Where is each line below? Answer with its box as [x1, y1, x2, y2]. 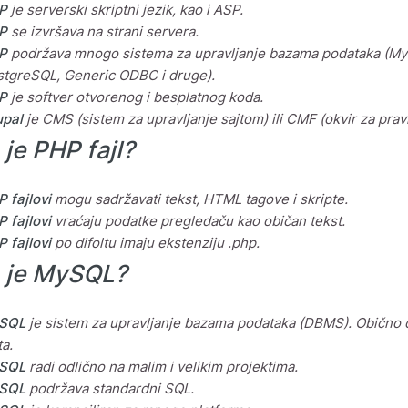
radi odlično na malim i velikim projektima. [25, 358, 298, 376]
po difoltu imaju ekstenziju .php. [51, 234, 260, 252]
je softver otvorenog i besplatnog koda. [7, 88, 263, 107]
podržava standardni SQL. [25, 380, 194, 398]
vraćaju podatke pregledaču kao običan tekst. [51, 212, 345, 230]
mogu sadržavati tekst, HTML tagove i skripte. [51, 190, 348, 209]
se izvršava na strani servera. [7, 23, 199, 41]
